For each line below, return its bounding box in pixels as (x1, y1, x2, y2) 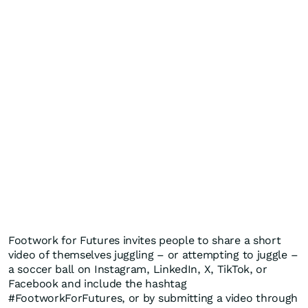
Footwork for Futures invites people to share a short (8, 234, 281, 247)
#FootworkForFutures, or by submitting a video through (8, 291, 298, 305)
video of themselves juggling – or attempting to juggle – (8, 248, 298, 262)
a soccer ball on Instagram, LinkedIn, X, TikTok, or (8, 263, 267, 276)
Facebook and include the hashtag (8, 277, 187, 291)
